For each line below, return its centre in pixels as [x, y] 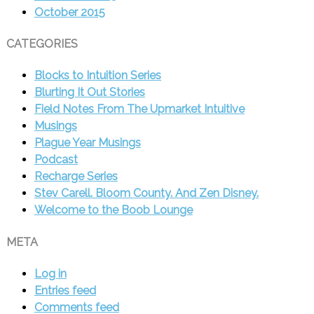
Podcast [56, 160]
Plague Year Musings [87, 143]
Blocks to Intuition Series [97, 76]
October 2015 [69, 12]
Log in [50, 273]
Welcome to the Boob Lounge [113, 210]
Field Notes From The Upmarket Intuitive [139, 109]
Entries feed [65, 290]
